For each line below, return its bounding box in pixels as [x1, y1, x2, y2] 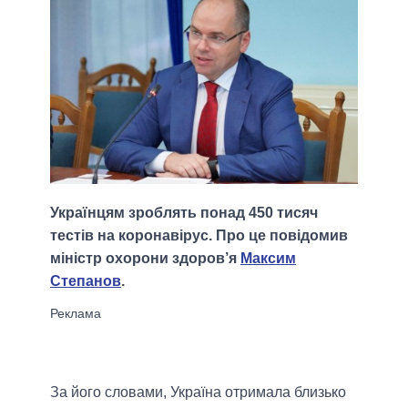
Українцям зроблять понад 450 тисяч [50, 205, 318, 221]
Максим [240, 250, 296, 267]
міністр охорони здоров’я [50, 250, 240, 267]
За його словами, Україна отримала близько [50, 384, 346, 401]
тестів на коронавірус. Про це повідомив [50, 228, 348, 244]
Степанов [50, 273, 121, 290]
